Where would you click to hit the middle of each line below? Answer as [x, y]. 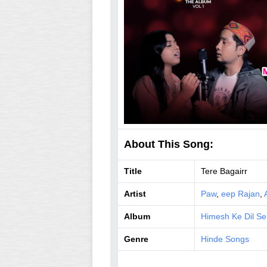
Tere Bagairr [224, 171]
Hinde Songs [225, 239]
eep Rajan [240, 194]
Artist [135, 194]
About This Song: [168, 144]
